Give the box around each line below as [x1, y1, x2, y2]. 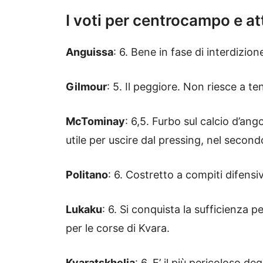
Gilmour [66, 80, 107, 93]
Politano [66, 168, 108, 181]
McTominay [66, 115, 125, 128]
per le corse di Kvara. [66, 222, 170, 235]
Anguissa [66, 46, 113, 59]
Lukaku [66, 203, 102, 216]
